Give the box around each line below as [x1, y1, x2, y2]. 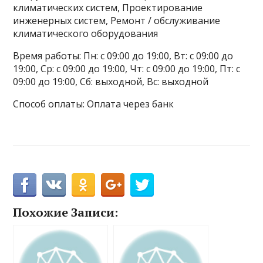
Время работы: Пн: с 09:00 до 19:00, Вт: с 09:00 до [13, 49, 234, 63]
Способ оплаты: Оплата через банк [13, 97, 174, 111]
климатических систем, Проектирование [13, 1, 203, 15]
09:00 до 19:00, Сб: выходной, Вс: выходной [13, 75, 209, 89]
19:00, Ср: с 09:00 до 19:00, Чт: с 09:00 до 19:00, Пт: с [13, 62, 241, 76]
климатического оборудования [13, 27, 159, 41]
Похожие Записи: [13, 204, 119, 221]
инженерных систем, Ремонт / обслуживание [13, 14, 221, 28]
